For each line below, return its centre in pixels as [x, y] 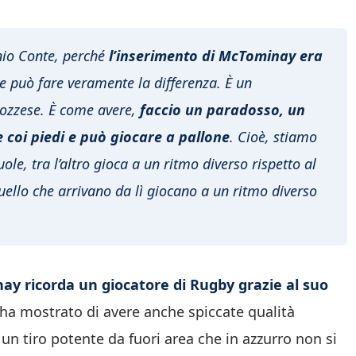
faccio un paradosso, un [222, 109]
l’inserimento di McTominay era [216, 55]
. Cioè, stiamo [273, 136]
